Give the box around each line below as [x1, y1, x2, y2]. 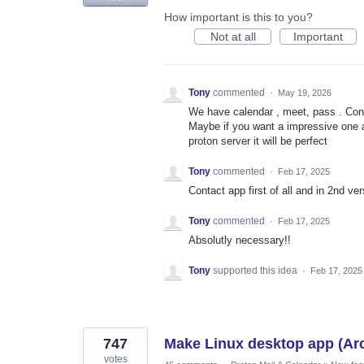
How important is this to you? [164, 10, 313, 24]
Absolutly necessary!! [188, 233, 291, 246]
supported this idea [213, 265, 300, 277]
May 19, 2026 [278, 87, 331, 97]
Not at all [210, 29, 256, 43]
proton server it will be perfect [188, 134, 327, 147]
